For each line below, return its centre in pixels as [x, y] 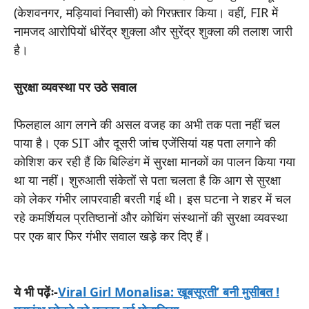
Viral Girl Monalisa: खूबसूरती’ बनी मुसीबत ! [169, 291]
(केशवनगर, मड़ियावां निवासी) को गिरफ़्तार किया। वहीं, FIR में [146, 12]
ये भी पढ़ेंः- [36, 291]
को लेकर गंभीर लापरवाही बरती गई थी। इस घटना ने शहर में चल [152, 198]
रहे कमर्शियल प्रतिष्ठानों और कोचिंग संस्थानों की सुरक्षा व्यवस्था [151, 217]
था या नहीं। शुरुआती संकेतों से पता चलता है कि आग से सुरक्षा [147, 180]
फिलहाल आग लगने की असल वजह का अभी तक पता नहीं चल [147, 124]
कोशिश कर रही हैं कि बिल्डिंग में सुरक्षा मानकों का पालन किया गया [154, 161]
